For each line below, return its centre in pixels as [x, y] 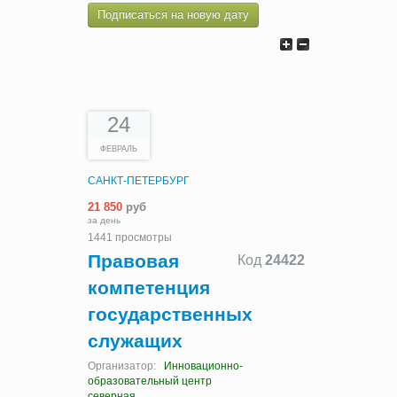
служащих [135, 341]
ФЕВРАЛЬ [119, 149]
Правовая [133, 261]
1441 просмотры [130, 237]
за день [104, 220]
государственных [170, 315]
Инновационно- [203, 366]
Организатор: [123, 366]
